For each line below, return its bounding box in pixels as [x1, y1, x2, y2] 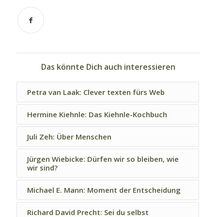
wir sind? [27, 163, 58, 173]
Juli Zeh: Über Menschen [27, 132, 111, 142]
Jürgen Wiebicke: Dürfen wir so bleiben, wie [27, 154, 179, 164]
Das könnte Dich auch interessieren [41, 62, 176, 73]
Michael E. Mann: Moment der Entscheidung [27, 185, 181, 195]
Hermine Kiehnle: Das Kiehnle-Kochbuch [27, 109, 167, 120]
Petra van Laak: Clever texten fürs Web [27, 87, 165, 97]
